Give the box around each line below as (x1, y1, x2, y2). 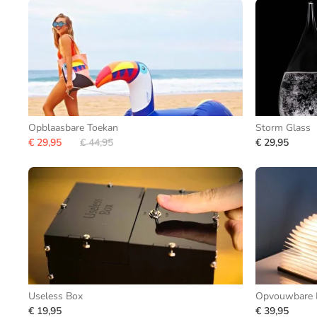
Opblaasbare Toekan (28, 121, 118, 134)
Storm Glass (255, 121, 311, 134)
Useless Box (28, 289, 83, 303)
